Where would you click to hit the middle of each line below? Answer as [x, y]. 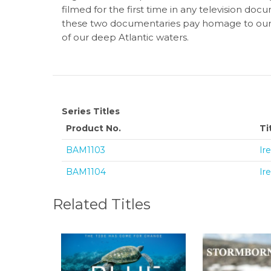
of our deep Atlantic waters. [125, 37]
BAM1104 [86, 172]
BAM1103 [86, 150]
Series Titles [91, 112]
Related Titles [102, 204]
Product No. [93, 129]
